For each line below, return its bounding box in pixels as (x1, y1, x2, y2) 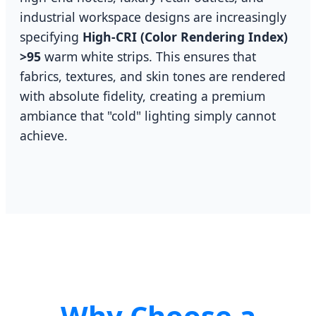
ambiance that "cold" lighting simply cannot (20, 107, 276, 124)
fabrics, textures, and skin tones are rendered (20, 67, 286, 85)
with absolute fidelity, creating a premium (20, 87, 265, 104)
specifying (20, 28, 83, 45)
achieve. (20, 126, 68, 144)
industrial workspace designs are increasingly (20, 8, 286, 25)
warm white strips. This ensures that (41, 47, 256, 65)
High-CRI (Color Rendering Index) (83, 28, 288, 45)
